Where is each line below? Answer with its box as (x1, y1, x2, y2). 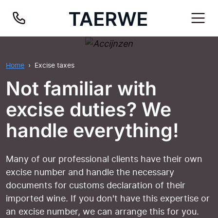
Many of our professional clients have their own (6, 153, 202, 164)
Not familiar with (6, 76, 157, 100)
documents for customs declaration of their (6, 180, 185, 190)
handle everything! (6, 118, 179, 142)
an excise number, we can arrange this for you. (6, 206, 199, 217)
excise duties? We (6, 97, 171, 121)
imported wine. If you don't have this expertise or (6, 193, 210, 203)
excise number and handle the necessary (6, 166, 174, 177)
